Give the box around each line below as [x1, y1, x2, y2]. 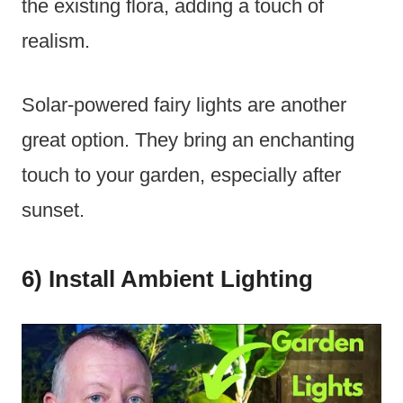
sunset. [22, 199, 85, 222]
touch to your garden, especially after [22, 164, 341, 187]
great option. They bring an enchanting [22, 129, 354, 152]
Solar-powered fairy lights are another [22, 94, 346, 117]
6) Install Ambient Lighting [22, 265, 313, 293]
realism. [22, 30, 90, 53]
